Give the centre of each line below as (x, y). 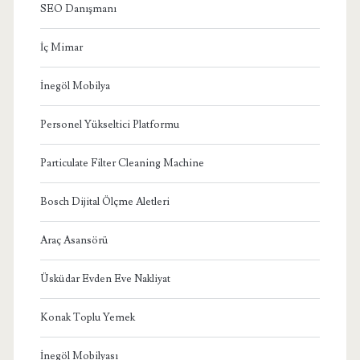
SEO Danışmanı (78, 8)
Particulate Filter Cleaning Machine (122, 163)
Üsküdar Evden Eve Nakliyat (105, 278)
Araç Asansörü (74, 240)
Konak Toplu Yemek (87, 317)
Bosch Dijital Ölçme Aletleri (104, 201)
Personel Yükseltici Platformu (109, 124)
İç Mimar (61, 47)
